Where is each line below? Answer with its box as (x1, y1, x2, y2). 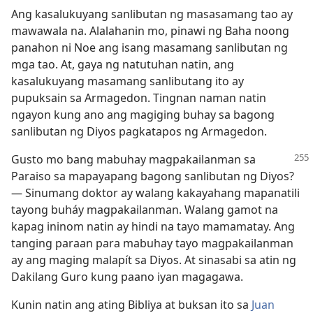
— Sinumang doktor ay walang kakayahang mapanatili (11, 185, 300, 201)
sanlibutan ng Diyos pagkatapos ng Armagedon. (11, 124, 267, 139)
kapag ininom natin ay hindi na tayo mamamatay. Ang (11, 219, 295, 234)
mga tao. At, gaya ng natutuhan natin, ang (11, 57, 234, 72)
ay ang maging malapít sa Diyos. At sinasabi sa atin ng (11, 252, 296, 268)
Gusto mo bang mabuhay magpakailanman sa (11, 152, 256, 167)
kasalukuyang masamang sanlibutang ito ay (11, 73, 244, 89)
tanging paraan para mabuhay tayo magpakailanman (11, 235, 293, 251)
